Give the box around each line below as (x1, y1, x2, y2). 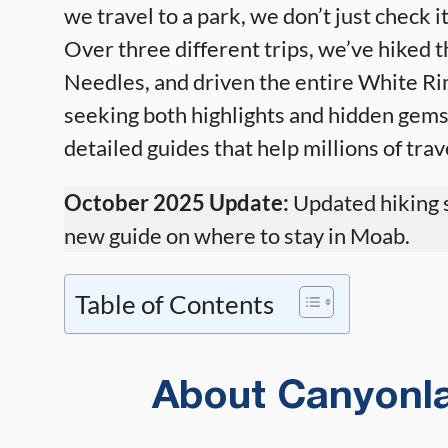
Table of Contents (75, 288, 274, 321)
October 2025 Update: (64, 189, 289, 216)
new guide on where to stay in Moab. (64, 222, 410, 249)
